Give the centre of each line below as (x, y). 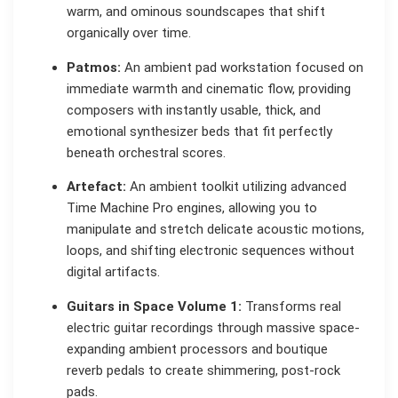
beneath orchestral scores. (146, 152)
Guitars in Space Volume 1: (154, 306)
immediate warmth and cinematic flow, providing (209, 88)
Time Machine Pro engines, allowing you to (192, 208)
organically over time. (129, 33)
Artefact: (96, 187)
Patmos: (94, 67)
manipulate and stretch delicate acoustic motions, (215, 230)
